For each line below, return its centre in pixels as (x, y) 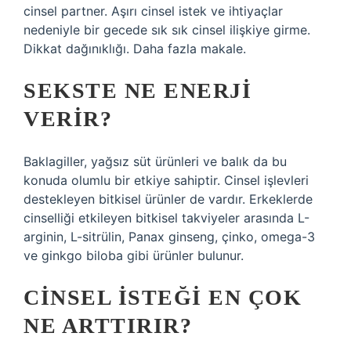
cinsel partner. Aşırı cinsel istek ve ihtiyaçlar (153, 11)
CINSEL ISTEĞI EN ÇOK (163, 297)
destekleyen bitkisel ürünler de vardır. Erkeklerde (168, 199)
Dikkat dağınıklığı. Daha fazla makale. (135, 49)
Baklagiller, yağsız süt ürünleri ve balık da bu (155, 161)
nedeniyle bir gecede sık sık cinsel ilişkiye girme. (167, 30)
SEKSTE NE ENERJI (138, 90)
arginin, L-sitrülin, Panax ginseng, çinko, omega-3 (169, 237)
